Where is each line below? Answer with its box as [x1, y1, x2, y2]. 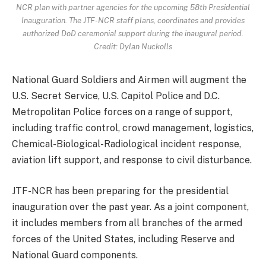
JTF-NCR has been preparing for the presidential [12, 185, 229, 197]
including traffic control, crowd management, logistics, [12, 122, 254, 134]
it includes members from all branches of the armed [12, 217, 242, 229]
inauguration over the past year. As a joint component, [12, 201, 249, 213]
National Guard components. [12, 249, 138, 261]
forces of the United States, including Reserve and [12, 233, 235, 245]
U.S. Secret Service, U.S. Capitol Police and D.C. [12, 90, 220, 102]
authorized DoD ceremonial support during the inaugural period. [23, 28, 243, 39]
